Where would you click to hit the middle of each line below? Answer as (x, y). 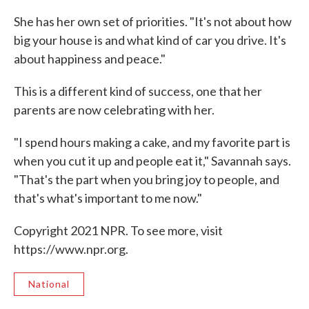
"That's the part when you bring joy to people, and (147, 179)
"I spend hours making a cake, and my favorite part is (152, 142)
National (49, 284)
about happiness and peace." (90, 59)
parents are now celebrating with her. (114, 110)
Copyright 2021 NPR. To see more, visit (118, 230)
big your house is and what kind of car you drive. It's (150, 40)
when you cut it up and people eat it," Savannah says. (152, 161)
